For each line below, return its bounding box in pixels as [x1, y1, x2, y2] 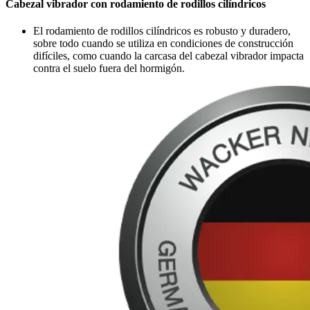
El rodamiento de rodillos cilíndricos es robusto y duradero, [33, 25, 291, 37]
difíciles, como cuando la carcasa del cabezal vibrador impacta [33, 50, 304, 62]
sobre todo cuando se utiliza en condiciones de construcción [33, 37, 293, 50]
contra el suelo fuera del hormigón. [33, 62, 185, 75]
